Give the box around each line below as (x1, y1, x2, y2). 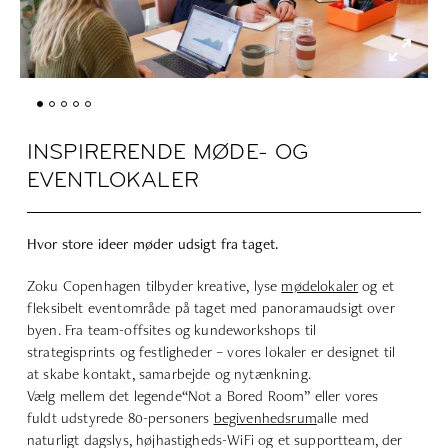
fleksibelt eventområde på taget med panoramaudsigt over (27, 297, 395, 317)
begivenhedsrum (213, 407, 317, 427)
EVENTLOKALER (27, 169, 199, 193)
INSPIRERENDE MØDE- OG (27, 141, 309, 165)
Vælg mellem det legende (27, 385, 182, 405)
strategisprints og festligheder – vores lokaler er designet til (27, 341, 396, 361)
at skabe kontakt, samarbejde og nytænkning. (27, 363, 311, 383)
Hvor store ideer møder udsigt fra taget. (27, 233, 279, 254)
